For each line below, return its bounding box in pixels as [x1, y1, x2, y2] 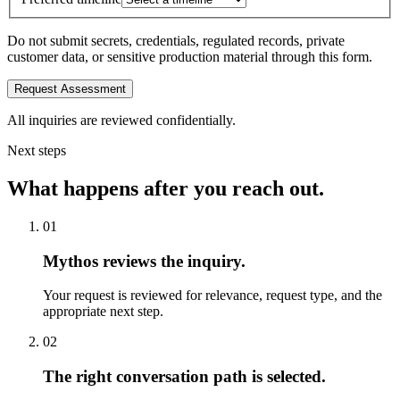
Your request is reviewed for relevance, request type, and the [43, 287, 382, 304]
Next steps [7, 143, 66, 158]
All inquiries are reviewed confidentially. [7, 112, 236, 128]
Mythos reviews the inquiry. [43, 251, 246, 271]
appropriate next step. [43, 304, 163, 320]
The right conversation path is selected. [43, 366, 326, 386]
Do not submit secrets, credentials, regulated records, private [7, 33, 345, 48]
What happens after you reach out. [7, 176, 324, 200]
